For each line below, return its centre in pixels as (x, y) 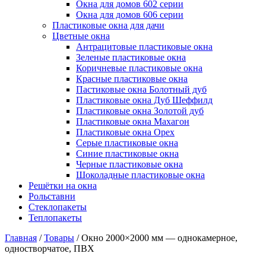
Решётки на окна (63, 186)
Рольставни (52, 196)
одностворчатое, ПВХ (50, 248)
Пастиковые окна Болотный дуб (141, 89)
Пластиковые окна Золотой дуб (140, 111)
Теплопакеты (55, 218)
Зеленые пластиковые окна (131, 57)
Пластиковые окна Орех (125, 132)
